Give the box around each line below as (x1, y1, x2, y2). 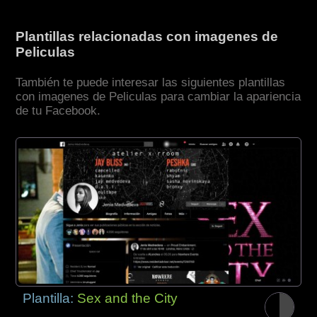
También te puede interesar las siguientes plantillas (16, 76, 286, 90)
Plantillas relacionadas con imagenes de (16, 29, 279, 45)
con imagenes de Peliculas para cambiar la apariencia (16, 90, 301, 104)
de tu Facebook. (16, 104, 101, 118)
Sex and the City (77, 290, 178, 306)
